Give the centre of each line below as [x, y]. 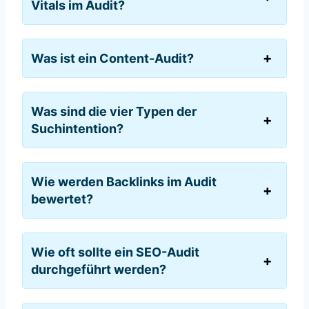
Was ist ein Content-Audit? [112, 58]
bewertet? [62, 199]
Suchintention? [77, 128]
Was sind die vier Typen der [114, 111]
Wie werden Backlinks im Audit [124, 181]
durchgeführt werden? [99, 269]
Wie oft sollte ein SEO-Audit [115, 252]
